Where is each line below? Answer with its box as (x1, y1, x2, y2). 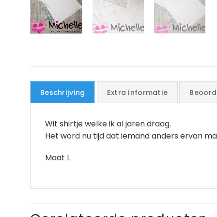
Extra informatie (107, 87, 168, 97)
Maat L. (45, 152, 72, 164)
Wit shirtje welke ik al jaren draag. (45, 118, 171, 129)
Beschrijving (40, 87, 85, 97)
